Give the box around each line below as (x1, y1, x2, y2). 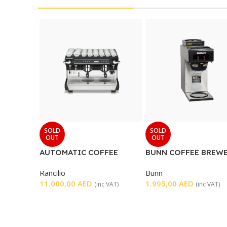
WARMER (145, 158, 178, 168)
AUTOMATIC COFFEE (40, 147, 118, 157)
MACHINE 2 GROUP (40, 158, 112, 168)
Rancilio (40, 168, 65, 178)
